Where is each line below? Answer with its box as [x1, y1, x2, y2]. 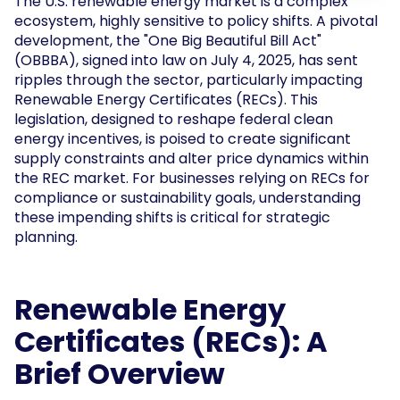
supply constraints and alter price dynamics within [14, 147, 369, 169]
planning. [14, 226, 78, 247]
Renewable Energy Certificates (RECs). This [14, 88, 318, 110]
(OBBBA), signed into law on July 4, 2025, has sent [14, 49, 358, 71]
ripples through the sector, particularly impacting [14, 69, 362, 90]
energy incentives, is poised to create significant [14, 128, 351, 149]
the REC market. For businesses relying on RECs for [14, 167, 370, 188]
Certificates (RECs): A [14, 321, 328, 362]
